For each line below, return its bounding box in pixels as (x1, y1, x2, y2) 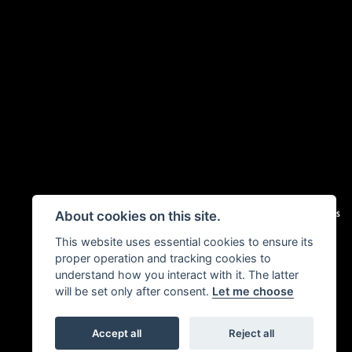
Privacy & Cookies (276, 204, 340, 221)
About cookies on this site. (54, 208, 221, 225)
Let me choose (211, 284, 294, 298)
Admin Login (222, 204, 267, 221)
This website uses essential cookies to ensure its (54, 235, 313, 248)
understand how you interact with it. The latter (54, 268, 299, 281)
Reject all (229, 326, 275, 339)
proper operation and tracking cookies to (54, 251, 271, 265)
